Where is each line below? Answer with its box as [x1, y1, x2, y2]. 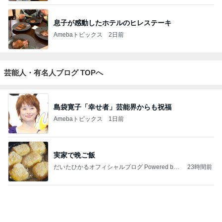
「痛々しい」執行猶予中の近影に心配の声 [54, 195, 185, 204]
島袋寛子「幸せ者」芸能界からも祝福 [54, 51, 171, 59]
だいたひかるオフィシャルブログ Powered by [54, 111, 176, 119]
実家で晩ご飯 [54, 99, 95, 108]
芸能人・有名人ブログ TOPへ [4, 16, 103, 25]
